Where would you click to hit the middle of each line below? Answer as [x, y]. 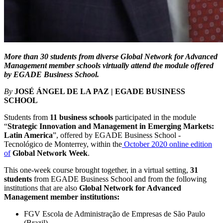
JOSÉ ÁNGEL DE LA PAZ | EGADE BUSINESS [100, 92]
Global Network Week [50, 153]
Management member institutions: [62, 197]
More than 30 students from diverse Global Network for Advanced [111, 57]
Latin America [28, 135]
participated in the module [155, 117]
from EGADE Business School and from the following [119, 179]
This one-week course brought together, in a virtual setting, [97, 170]
